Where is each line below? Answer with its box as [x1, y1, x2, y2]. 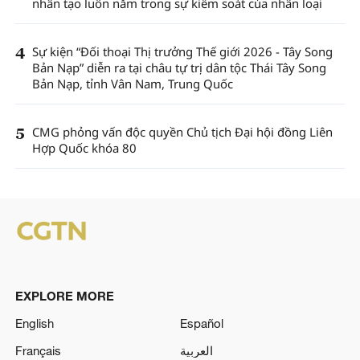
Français [14, 342, 61, 358]
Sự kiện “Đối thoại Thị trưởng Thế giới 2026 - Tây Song [31, 43, 333, 60]
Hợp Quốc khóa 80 [31, 140, 137, 157]
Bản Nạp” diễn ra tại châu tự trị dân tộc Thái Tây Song [31, 59, 326, 76]
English [14, 316, 54, 331]
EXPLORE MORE [14, 288, 114, 304]
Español [180, 316, 223, 331]
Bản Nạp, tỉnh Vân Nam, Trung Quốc [31, 76, 233, 92]
